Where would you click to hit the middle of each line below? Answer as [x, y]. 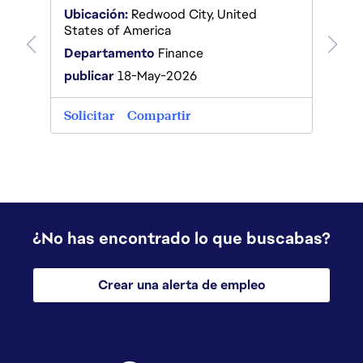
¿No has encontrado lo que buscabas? [181, 238]
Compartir [159, 115]
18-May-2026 [156, 76]
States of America [117, 30]
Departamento [109, 53]
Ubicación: [96, 14]
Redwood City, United [192, 14]
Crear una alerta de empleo [181, 285]
